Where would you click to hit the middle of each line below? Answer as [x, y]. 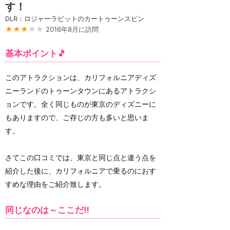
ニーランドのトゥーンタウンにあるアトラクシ [81, 90]
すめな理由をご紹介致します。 [55, 184]
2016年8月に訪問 [72, 29]
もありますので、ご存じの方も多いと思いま [77, 117]
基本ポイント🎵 [36, 54]
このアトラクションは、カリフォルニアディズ [81, 77]
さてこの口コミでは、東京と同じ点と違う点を [81, 157]
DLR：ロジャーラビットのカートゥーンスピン [75, 19]
